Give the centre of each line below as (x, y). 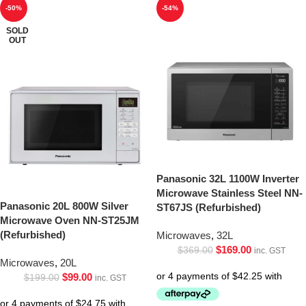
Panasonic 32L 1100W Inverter (228, 178)
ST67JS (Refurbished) (209, 207)
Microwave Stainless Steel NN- (229, 193)
